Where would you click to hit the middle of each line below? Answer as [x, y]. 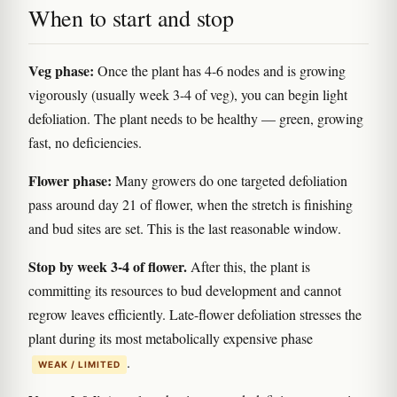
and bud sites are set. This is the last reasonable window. [185, 228]
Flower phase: [70, 180]
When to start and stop [131, 17]
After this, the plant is [249, 266]
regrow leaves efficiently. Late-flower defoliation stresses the [195, 314]
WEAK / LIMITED [79, 364]
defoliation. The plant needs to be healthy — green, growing [196, 118]
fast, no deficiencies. [85, 142]
